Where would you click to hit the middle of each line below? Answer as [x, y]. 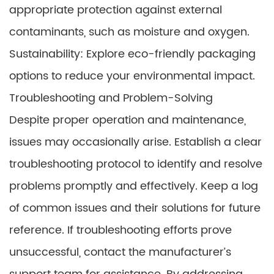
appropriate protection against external [116, 10]
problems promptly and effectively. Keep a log [134, 186]
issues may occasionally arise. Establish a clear [135, 142]
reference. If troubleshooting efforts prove [120, 230]
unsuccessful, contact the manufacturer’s [120, 252]
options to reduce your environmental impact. [132, 76]
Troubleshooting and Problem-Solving [111, 98]
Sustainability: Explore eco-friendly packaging [132, 54]
